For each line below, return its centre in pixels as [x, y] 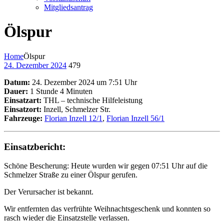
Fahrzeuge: [23, 118]
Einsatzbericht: [35, 146]
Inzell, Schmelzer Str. [76, 109]
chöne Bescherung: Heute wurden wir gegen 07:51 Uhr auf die [108, 166]
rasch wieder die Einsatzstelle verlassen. [67, 218]
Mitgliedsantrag [68, 7]
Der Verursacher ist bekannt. [49, 192]
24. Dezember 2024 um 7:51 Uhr [83, 82]
